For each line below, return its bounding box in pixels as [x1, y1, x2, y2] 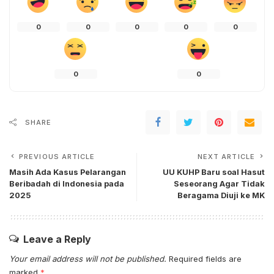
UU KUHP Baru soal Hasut [163, 168, 265, 177]
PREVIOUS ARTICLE [19, 152, 95, 161]
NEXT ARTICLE [197, 152, 255, 161]
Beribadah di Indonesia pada [9, 179, 124, 189]
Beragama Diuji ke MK [177, 191, 265, 201]
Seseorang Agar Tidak [174, 179, 265, 189]
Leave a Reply [23, 233, 91, 246]
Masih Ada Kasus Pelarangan [9, 168, 126, 177]
